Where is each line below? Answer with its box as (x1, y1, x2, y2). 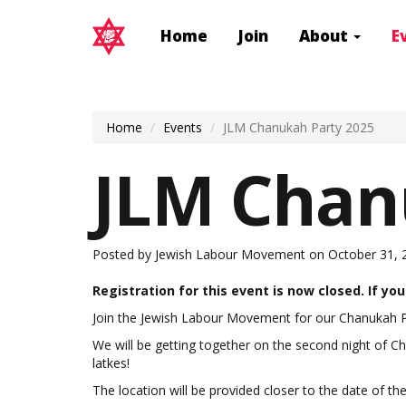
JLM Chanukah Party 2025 (223, 118, 374, 136)
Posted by (92, 245, 155, 263)
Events (163, 118, 202, 136)
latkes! (92, 353, 130, 372)
